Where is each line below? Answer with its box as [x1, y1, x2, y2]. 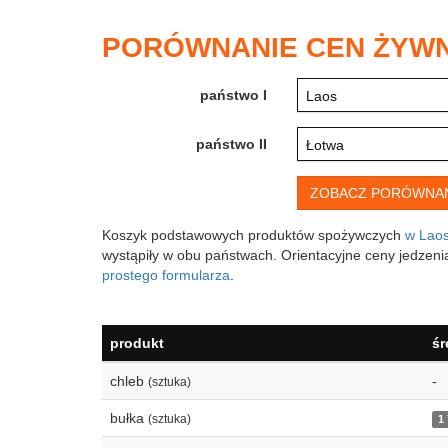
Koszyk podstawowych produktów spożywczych [102, 227, 405, 243]
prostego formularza [102, 267, 230, 283]
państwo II [196, 136, 267, 152]
